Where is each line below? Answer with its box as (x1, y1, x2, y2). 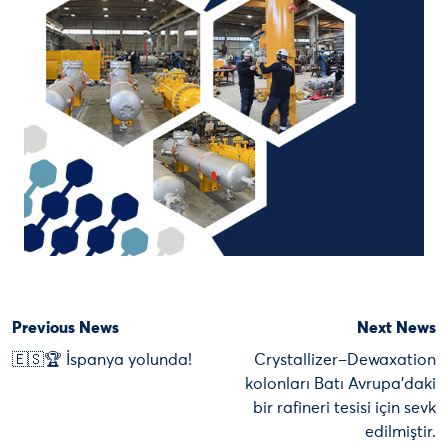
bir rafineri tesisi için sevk (253, 400, 436, 417)
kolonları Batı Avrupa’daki (245, 376, 436, 393)
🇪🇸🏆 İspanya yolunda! (12, 352, 192, 369)
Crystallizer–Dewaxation (254, 352, 436, 369)
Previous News (12, 320, 119, 337)
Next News (357, 320, 436, 337)
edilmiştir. (365, 424, 436, 441)
